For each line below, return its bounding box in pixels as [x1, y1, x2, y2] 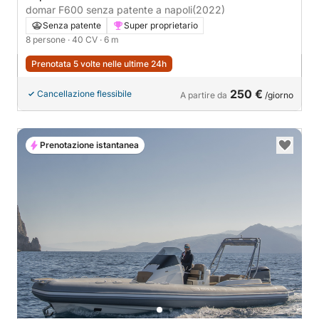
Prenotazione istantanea [40, 140, 139, 151]
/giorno [263, 90, 293, 101]
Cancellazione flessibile [37, 88, 132, 100]
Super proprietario [124, 20, 198, 31]
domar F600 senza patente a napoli [26, 4, 192, 16]
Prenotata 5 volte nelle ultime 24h [31, 58, 167, 70]
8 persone [26, 34, 68, 46]
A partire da [180, 90, 227, 101]
